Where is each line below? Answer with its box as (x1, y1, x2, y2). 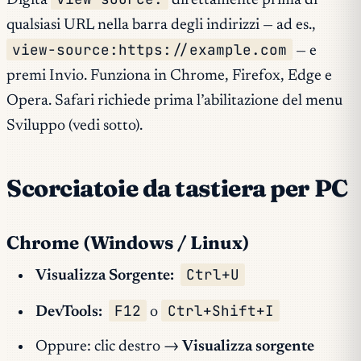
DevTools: (35, 304, 102, 320)
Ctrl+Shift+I (167, 301, 274, 320)
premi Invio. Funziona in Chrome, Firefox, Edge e (6, 68, 332, 85)
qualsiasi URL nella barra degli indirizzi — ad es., (6, 18, 316, 34)
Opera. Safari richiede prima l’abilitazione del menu (6, 93, 342, 110)
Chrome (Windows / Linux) (6, 231, 250, 255)
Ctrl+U (186, 265, 240, 284)
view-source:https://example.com (12, 40, 288, 60)
